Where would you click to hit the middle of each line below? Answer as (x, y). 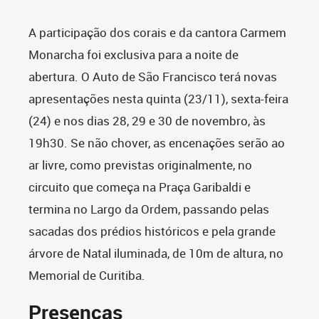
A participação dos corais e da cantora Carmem (157, 33)
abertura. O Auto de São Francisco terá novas (153, 77)
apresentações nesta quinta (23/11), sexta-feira (158, 99)
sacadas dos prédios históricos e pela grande (152, 231)
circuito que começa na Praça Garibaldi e (140, 187)
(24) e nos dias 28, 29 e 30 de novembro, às (147, 121)
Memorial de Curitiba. (88, 276)
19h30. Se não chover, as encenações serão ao (157, 143)
